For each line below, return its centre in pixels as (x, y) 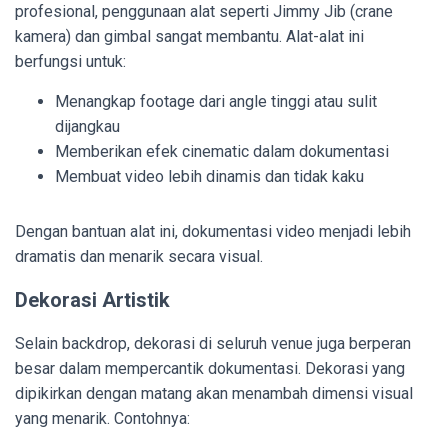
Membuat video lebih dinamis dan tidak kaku (209, 176)
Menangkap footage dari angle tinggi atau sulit (216, 101)
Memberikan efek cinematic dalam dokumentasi (222, 151)
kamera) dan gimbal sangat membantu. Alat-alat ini (189, 36)
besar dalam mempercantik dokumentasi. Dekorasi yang (210, 368)
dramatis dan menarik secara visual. (139, 256)
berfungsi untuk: (70, 61)
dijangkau (87, 126)
